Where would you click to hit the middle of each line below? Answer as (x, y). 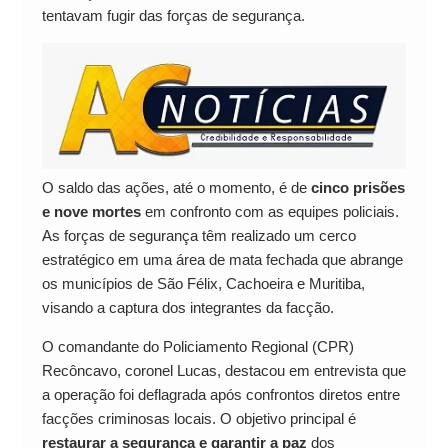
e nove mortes (91, 212)
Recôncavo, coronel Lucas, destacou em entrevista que (223, 371)
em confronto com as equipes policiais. (269, 212)
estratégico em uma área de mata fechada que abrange (222, 260)
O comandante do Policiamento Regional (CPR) (197, 347)
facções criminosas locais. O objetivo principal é (198, 419)
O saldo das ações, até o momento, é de (176, 188)
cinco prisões (357, 188)
